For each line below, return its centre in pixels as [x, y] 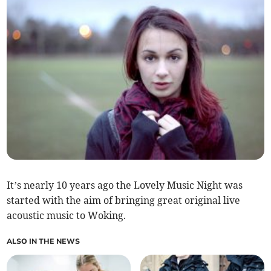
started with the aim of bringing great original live [124, 200]
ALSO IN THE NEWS [44, 241]
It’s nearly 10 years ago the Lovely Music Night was [125, 185]
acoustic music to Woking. [67, 215]
